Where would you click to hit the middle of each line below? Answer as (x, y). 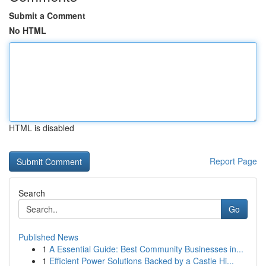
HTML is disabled (42, 128)
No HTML (28, 30)
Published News (48, 237)
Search (32, 193)
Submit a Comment (47, 15)
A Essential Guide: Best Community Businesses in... (146, 249)
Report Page (233, 161)
